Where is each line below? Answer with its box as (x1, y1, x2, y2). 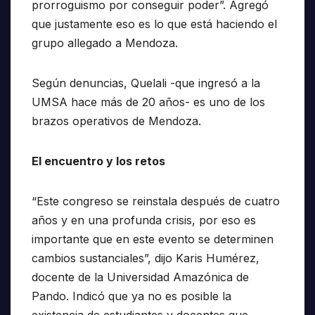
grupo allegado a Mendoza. (32, 36, 178, 51)
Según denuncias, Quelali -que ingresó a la (32, 76, 260, 91)
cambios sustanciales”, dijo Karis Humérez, (32, 251, 259, 266)
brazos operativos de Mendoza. (32, 114, 201, 129)
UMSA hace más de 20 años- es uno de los (32, 95, 265, 110)
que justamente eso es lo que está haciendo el (32, 17, 277, 32)
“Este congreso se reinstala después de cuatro (32, 194, 280, 209)
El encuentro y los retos (32, 154, 165, 169)
